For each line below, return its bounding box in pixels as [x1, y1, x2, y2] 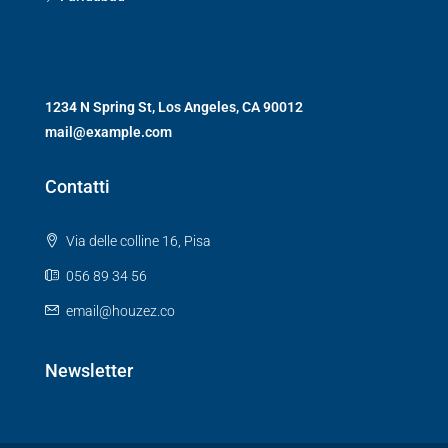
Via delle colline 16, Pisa [63, 232, 211, 249]
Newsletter [45, 359, 133, 381]
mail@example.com [45, 123, 172, 140]
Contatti [45, 175, 110, 197]
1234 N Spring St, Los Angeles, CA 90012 [45, 98, 303, 115]
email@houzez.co [66, 302, 175, 319]
